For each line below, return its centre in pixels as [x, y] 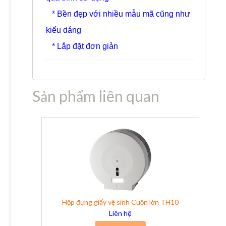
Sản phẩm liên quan [96, 96]
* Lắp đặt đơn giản [82, 46]
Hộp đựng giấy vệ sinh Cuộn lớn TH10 [121, 202]
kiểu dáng [63, 30]
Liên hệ [121, 213]
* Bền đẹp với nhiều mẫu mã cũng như [118, 14]
